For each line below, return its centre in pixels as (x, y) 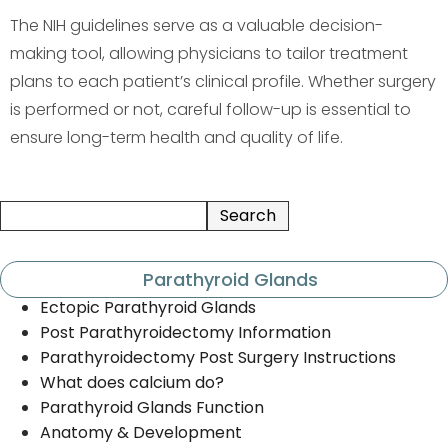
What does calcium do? (132, 382)
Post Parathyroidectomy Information (185, 332)
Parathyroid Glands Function (152, 407)
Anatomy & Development (141, 432)
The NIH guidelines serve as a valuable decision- (196, 25)
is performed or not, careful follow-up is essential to (210, 109)
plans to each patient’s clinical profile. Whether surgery (223, 81)
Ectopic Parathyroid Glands (148, 307)
